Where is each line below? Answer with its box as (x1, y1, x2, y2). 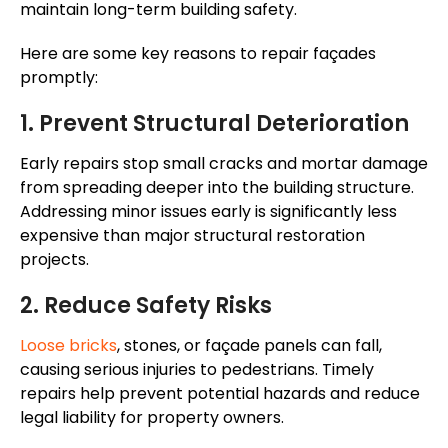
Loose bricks (20, 334, 117, 358)
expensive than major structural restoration (20, 224, 365, 248)
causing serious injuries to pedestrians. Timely (20, 358, 374, 382)
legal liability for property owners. (20, 406, 284, 430)
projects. (20, 248, 89, 272)
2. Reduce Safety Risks (20, 290, 272, 322)
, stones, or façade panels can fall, (117, 334, 382, 358)
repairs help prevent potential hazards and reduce (20, 382, 420, 406)
